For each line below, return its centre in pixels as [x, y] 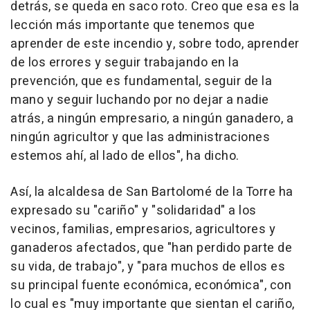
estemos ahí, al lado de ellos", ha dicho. [125, 156]
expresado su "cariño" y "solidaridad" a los [134, 210]
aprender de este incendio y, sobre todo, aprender [155, 44]
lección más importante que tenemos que [133, 25]
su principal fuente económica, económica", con [151, 285]
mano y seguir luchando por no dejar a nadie [140, 100]
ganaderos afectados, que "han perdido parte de [151, 248]
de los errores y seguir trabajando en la [125, 62]
